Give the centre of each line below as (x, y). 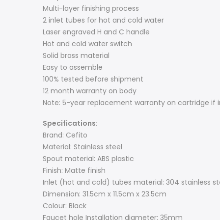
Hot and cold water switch (87, 43)
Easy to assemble (73, 67)
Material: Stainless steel (82, 147)
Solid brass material (76, 55)
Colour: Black (65, 206)
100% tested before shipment (93, 79)
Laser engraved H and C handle (96, 32)
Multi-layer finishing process (91, 8)
